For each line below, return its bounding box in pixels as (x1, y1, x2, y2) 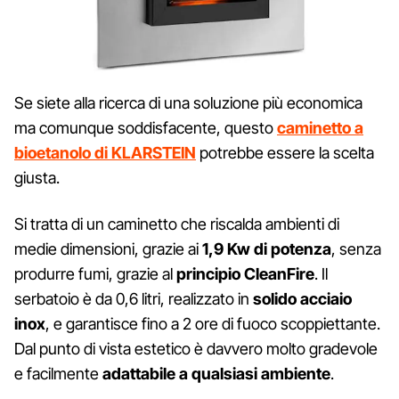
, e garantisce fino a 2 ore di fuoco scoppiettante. (45, 313, 380, 333)
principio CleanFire (176, 264, 314, 283)
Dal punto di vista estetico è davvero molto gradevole (14, 338, 378, 358)
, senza (331, 239, 381, 258)
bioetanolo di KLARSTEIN (14, 142, 196, 162)
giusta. (14, 167, 60, 187)
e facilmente (14, 363, 102, 383)
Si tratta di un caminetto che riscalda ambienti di (14, 214, 339, 233)
